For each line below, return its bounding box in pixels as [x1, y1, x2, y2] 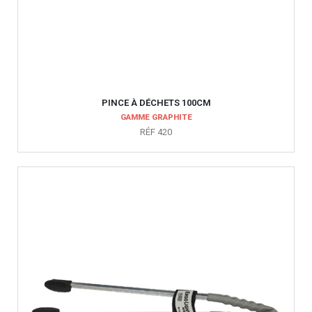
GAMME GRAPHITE [120, 112, 192, 122]
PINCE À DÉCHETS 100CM [101, 97, 211, 108]
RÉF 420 [140, 127, 172, 137]
